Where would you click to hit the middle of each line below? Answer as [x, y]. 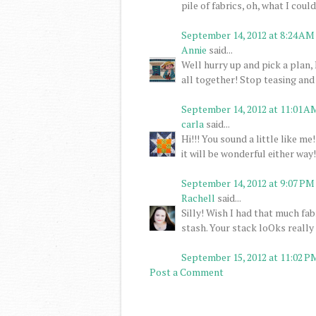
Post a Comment [187, 272]
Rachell [198, 197]
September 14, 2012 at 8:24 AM [248, 35]
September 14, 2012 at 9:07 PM [248, 183]
